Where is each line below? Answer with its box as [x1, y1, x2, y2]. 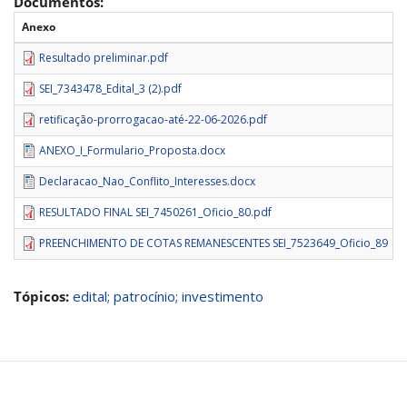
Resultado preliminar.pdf [39, 49, 168, 65]
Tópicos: [14, 287, 73, 306]
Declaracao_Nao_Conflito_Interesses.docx [39, 173, 255, 189]
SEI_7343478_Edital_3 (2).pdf [39, 80, 182, 96]
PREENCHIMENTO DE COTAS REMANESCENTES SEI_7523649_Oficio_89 [39, 234, 388, 251]
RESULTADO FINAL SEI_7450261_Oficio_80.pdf [39, 203, 272, 220]
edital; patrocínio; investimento [73, 287, 263, 306]
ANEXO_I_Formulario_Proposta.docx [39, 142, 225, 158]
